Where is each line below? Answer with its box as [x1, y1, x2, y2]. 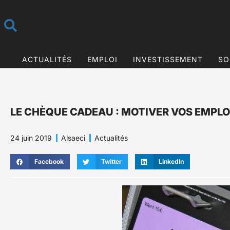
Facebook [34, 158, 64, 166]
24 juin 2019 [10, 133, 52, 143]
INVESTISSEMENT [132, 54, 203, 64]
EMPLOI [87, 54, 118, 64]
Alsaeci [61, 133, 85, 143]
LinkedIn [159, 158, 184, 166]
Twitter [101, 158, 122, 166]
